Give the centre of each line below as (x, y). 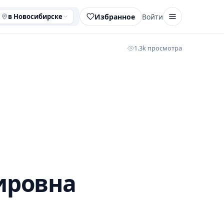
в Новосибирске (35, 16)
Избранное (115, 16)
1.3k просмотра (158, 48)
